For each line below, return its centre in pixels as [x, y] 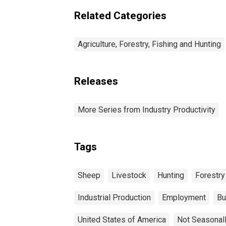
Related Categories [120, 15]
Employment [184, 197]
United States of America [122, 219]
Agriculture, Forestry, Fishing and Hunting [149, 44]
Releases [96, 81]
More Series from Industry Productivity [147, 109]
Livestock [129, 175]
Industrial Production [114, 197]
